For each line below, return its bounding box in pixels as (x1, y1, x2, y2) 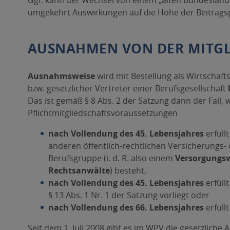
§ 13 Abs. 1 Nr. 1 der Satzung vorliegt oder (48, 189, 209, 201)
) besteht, (109, 165, 146, 176)
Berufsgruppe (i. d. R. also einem (48, 152, 175, 164)
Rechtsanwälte (48, 165, 110, 176)
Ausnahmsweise (27, 70, 95, 82)
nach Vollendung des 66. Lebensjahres (48, 202, 204, 213)
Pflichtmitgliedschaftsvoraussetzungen (27, 107, 178, 119)
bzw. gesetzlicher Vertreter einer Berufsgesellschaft (27, 83, 228, 94)
